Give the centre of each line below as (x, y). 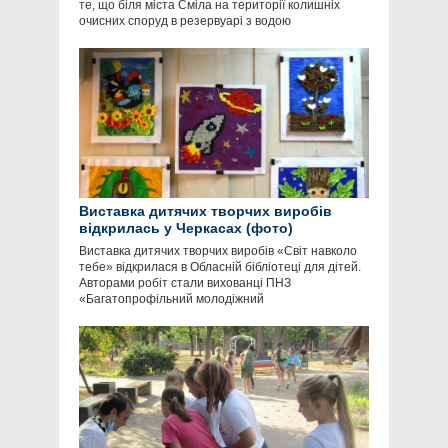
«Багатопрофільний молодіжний (171, 299)
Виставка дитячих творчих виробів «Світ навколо (218, 251)
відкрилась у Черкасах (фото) (186, 228)
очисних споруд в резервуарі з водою (185, 21)
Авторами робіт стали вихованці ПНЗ (185, 283)
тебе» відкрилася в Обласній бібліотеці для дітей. (220, 267)
